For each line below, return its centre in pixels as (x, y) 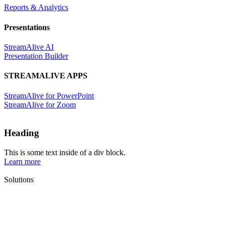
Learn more (22, 161)
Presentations (27, 27)
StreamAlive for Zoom (40, 104)
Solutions (19, 179)
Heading (22, 133)
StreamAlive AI (29, 47)
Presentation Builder (36, 56)
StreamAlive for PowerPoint (49, 95)
